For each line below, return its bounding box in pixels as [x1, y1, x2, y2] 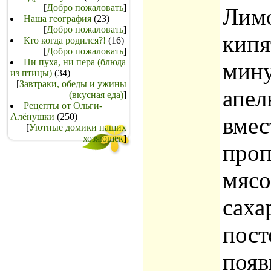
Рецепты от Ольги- [24, 100, 102, 111]
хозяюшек [83, 133, 123, 143]
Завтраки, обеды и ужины [19, 79, 126, 89]
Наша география [24, 13, 91, 24]
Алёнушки [10, 111, 54, 122]
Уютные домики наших [29, 122, 126, 132]
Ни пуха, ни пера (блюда [24, 57, 126, 67]
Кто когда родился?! [24, 35, 106, 45]
